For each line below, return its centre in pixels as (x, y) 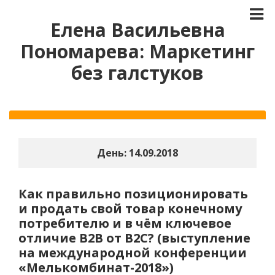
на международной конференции (133, 253)
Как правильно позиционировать (133, 194)
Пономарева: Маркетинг (137, 51)
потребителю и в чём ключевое (125, 223)
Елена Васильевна (137, 30)
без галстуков (137, 73)
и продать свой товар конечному (130, 208)
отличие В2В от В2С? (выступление (134, 238)
